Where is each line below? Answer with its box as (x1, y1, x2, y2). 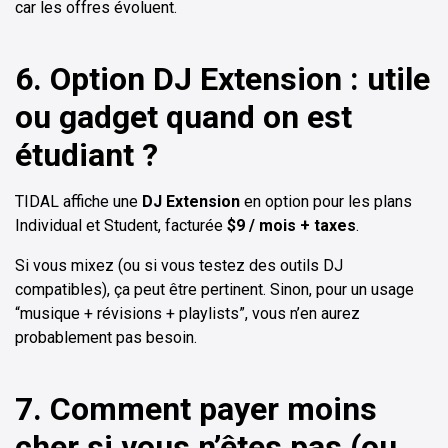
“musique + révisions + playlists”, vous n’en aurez (15, 304, 360, 324)
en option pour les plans (240, 192, 412, 212)
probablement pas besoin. (15, 328, 197, 348)
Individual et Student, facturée (15, 216, 227, 236)
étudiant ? (15, 136, 158, 175)
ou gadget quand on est (15, 98, 352, 137)
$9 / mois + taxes (227, 216, 356, 236)
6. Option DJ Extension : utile (15, 60, 430, 99)
